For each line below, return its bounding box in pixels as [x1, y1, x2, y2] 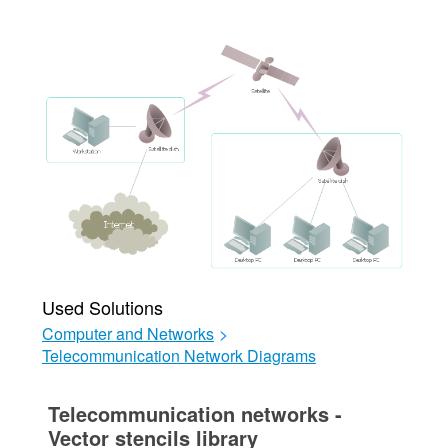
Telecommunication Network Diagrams [41, 343, 316, 367]
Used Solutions [41, 293, 163, 320]
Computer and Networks [41, 321, 214, 345]
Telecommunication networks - [47, 398, 342, 428]
